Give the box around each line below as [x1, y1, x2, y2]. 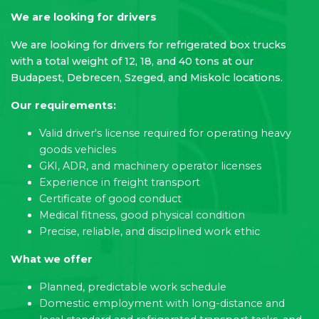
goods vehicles [39, 142, 116, 156]
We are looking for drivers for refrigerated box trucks [11, 38, 286, 51]
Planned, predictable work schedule [39, 280, 226, 293]
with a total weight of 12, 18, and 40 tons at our [11, 54, 253, 68]
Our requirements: [11, 98, 116, 112]
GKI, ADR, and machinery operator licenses [39, 159, 261, 172]
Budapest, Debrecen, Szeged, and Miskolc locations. [11, 70, 283, 84]
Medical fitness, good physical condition [39, 208, 245, 221]
